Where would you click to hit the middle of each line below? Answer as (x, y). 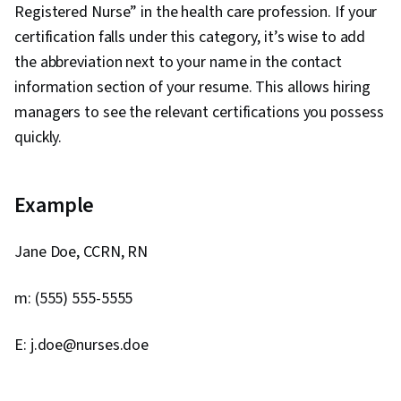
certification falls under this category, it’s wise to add (190, 38)
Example (55, 206)
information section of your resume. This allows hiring (192, 88)
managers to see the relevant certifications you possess (199, 113)
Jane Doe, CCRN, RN (81, 252)
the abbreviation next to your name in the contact (179, 63)
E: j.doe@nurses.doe (82, 346)
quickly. (40, 138)
